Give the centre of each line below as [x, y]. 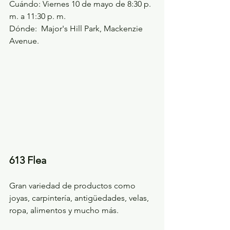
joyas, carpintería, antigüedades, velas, [80, 198]
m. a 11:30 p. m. [37, 16]
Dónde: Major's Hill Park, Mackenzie [77, 29]
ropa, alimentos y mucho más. [64, 210]
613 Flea [28, 160]
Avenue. [24, 41]
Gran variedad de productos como [73, 186]
